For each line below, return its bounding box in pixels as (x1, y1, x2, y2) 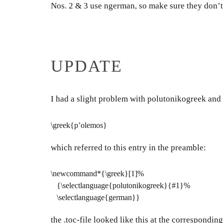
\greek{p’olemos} (51, 120, 107, 129)
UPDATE (51, 57, 122, 75)
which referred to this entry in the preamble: (51, 142, 206, 152)
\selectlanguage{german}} (51, 193, 140, 202)
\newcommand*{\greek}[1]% (51, 169, 144, 178)
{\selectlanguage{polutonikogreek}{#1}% (51, 181, 190, 190)
